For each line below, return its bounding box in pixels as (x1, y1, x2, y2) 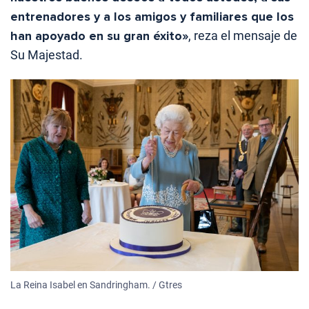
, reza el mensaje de (188, 28, 297, 43)
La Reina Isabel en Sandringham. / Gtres (10, 279, 182, 291)
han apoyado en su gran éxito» (10, 28, 188, 43)
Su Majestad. (10, 47, 83, 62)
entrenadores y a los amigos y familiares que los (10, 8, 294, 24)
